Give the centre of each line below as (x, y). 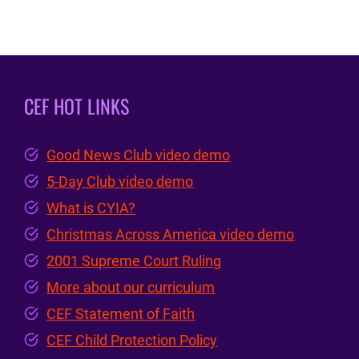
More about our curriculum (131, 287)
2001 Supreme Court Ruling (134, 261)
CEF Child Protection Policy (132, 340)
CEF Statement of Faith (121, 314)
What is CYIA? (91, 208)
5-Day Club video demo (120, 182)
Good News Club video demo (139, 155)
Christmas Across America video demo (171, 234)
